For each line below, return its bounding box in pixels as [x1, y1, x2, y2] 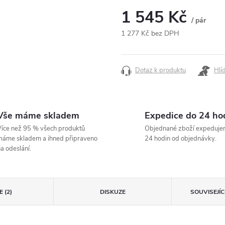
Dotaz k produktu [135, 66, 186, 75]
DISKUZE [99, 188, 126, 196]
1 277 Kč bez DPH [121, 29, 179, 38]
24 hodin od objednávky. [145, 134, 216, 143]
